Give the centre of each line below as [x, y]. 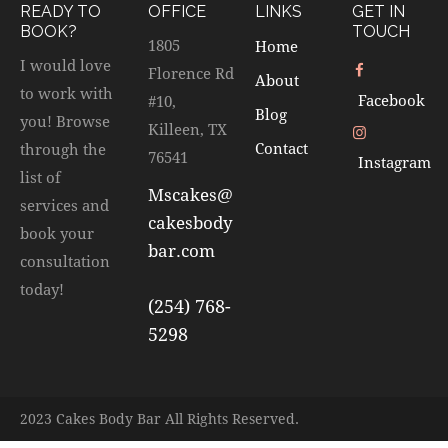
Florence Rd [191, 73]
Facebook [391, 99]
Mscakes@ [191, 195]
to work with [66, 93]
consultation [65, 261]
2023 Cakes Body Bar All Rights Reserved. [159, 419]
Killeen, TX [188, 129]
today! [42, 289]
